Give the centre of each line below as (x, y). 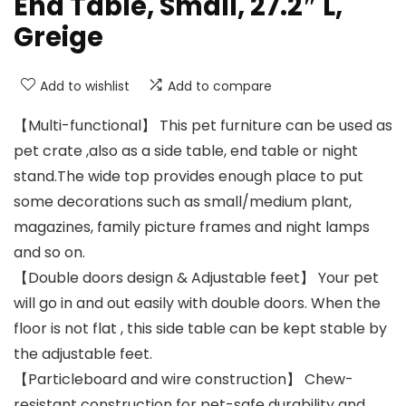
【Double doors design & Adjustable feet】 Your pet (196, 278)
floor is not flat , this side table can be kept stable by (200, 329)
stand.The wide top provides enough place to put (188, 177)
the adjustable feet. (83, 354)
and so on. (49, 253)
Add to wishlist (85, 87)
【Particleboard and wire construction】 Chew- (184, 380)
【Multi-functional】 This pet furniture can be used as (203, 126)
